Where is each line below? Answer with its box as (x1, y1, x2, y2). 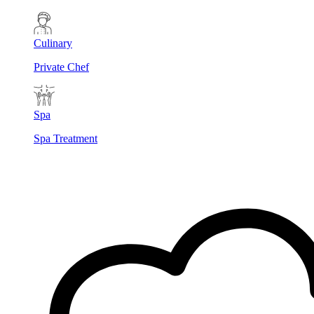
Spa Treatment (34, 132, 97, 144)
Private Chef (34, 61, 89, 73)
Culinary (34, 37, 72, 49)
